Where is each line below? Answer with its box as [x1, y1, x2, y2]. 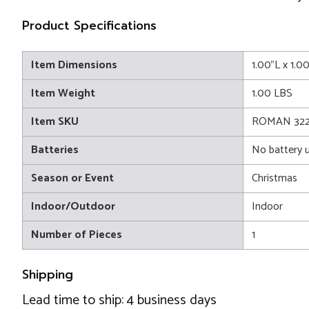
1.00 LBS [252, 84, 292, 103]
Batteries [31, 141, 79, 160]
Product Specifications [22, 17, 157, 35]
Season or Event [31, 169, 114, 188]
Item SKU [31, 112, 79, 132]
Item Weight [31, 84, 95, 103]
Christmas [252, 169, 297, 188]
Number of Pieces [31, 226, 122, 245]
